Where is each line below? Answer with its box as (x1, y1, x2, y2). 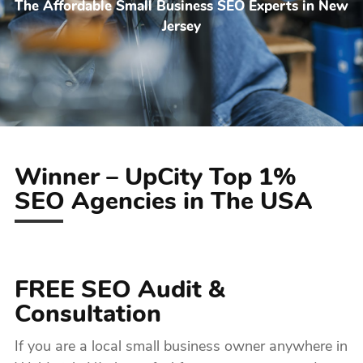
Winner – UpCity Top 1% (14, 166, 297, 191)
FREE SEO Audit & (14, 279, 225, 304)
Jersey (162, 20, 201, 34)
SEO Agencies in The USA (14, 190, 313, 216)
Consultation (14, 303, 161, 328)
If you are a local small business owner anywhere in (14, 340, 348, 355)
